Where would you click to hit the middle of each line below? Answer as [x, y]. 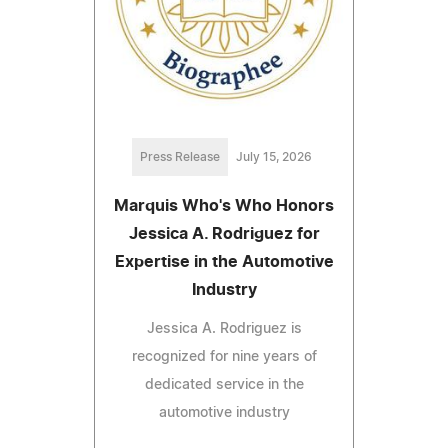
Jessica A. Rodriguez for [224, 234]
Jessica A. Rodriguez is [224, 329]
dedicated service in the [224, 385]
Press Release [180, 157]
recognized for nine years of [224, 357]
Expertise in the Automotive [224, 262]
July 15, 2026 [274, 157]
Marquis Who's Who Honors [224, 206]
